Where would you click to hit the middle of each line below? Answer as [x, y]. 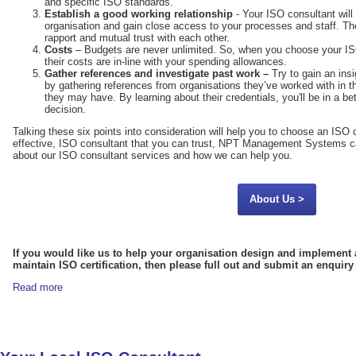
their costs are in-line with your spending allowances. [166, 61]
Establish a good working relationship [139, 14]
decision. [65, 109]
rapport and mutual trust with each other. [137, 37]
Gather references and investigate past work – [158, 73]
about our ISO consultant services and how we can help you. [153, 155]
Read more [38, 287]
